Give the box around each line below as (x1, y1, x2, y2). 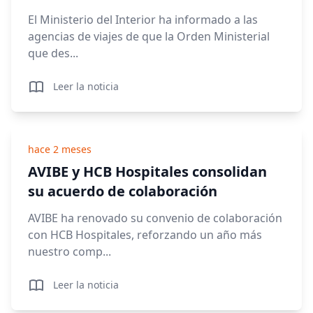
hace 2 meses (28, 143, 92, 156)
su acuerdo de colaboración (28, 182, 217, 201)
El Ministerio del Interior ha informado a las (28, 12, 258, 27)
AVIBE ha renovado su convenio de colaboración (28, 210, 282, 226)
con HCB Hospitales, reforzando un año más (28, 227, 262, 242)
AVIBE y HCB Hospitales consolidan (28, 162, 267, 181)
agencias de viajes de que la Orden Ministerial (28, 29, 270, 44)
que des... (28, 45, 78, 61)
